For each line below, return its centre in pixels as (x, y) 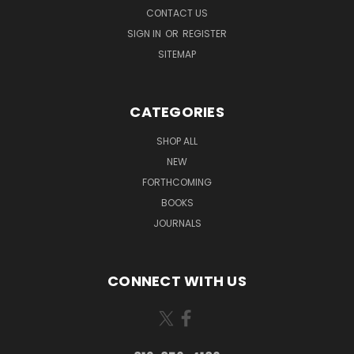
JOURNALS (177, 223)
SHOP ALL (177, 141)
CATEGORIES (177, 111)
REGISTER (205, 33)
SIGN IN (145, 33)
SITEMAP (177, 54)
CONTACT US (177, 13)
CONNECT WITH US (177, 281)
